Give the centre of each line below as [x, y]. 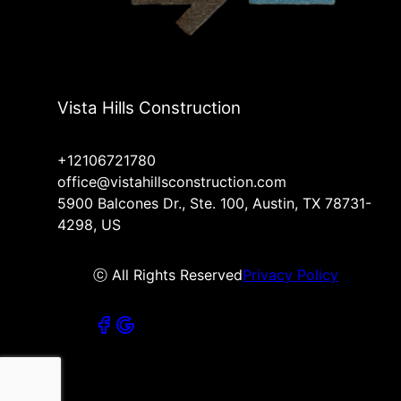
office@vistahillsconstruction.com [172, 181]
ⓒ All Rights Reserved [168, 274]
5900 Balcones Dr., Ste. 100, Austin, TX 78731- [214, 203]
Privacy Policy [290, 274]
